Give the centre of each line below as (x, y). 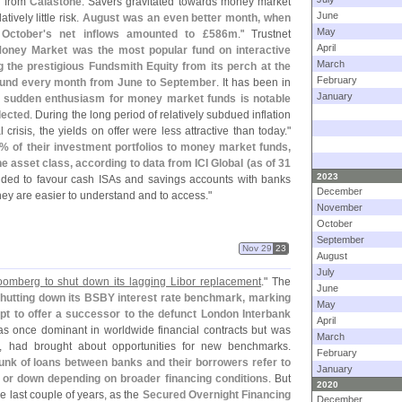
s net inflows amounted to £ (127, 34)
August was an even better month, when (187, 18)
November (340, 207)
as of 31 (271, 163)
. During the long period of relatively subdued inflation (161, 115)
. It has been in (254, 83)
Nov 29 (257, 248)
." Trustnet (264, 34)
